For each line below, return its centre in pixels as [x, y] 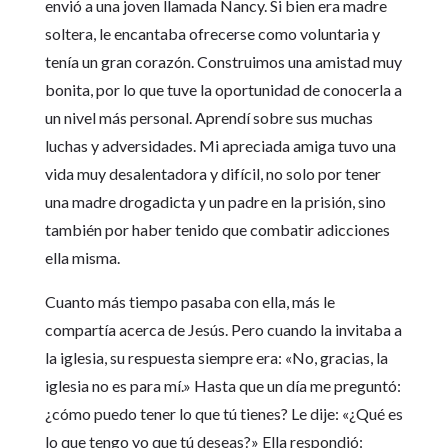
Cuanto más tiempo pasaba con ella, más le [189, 302]
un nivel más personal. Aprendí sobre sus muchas [208, 118]
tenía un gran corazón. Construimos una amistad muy [223, 62]
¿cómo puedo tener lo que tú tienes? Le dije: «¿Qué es [223, 414]
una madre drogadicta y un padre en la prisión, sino [215, 202]
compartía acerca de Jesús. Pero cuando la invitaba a [223, 330]
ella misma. [82, 258]
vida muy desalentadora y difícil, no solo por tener [212, 174]
